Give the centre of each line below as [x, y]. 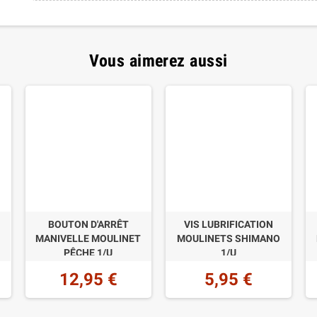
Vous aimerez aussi [158, 61]
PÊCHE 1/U [88, 253]
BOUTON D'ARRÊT [88, 225]
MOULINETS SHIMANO [228, 239]
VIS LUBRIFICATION [228, 225]
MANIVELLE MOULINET [88, 239]
